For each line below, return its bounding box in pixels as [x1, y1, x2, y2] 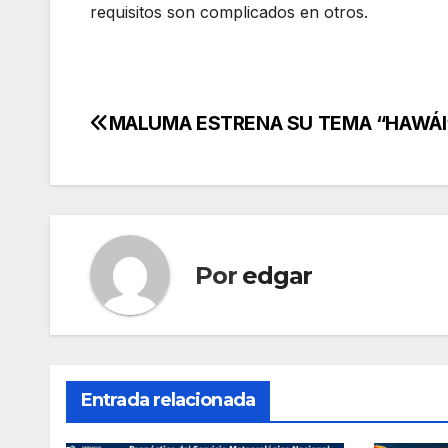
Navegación [89, 112, 270, 152]
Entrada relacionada [81, 389, 255, 412]
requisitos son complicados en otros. [90, 2, 368, 23]
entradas [89, 194, 222, 234]
